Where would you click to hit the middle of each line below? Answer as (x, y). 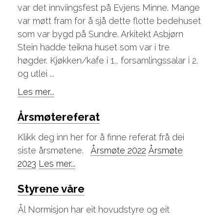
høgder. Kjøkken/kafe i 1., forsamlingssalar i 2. (108, 60)
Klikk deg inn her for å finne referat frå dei (101, 137)
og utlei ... (36, 74)
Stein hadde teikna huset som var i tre (93, 47)
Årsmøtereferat (58, 117)
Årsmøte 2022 (118, 151)
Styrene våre (51, 189)
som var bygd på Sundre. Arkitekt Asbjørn (100, 34)
